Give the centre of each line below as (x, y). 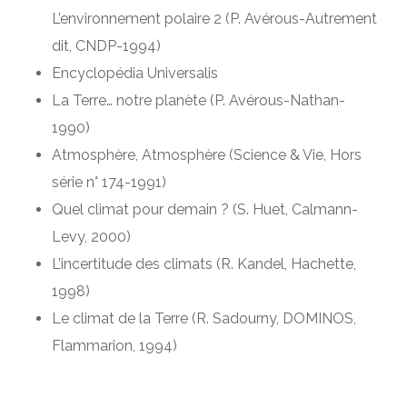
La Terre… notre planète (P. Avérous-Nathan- (198, 100)
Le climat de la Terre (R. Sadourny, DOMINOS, (203, 318)
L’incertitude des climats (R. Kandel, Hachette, (203, 263)
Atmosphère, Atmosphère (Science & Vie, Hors (206, 154)
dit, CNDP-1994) (106, 45)
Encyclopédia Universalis (134, 73)
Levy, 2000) (91, 236)
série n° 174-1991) (109, 182)
